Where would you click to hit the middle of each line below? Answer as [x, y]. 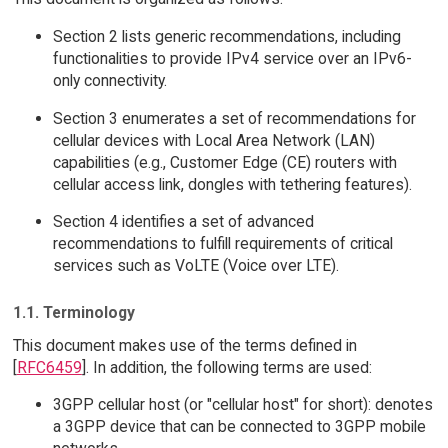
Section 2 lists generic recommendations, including [226, 37]
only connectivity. [109, 81]
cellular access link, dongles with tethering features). [232, 184]
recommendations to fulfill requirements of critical [222, 244]
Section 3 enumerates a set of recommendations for [234, 118]
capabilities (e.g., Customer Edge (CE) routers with [224, 162]
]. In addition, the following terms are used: [226, 367]
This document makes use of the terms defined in [184, 345]
